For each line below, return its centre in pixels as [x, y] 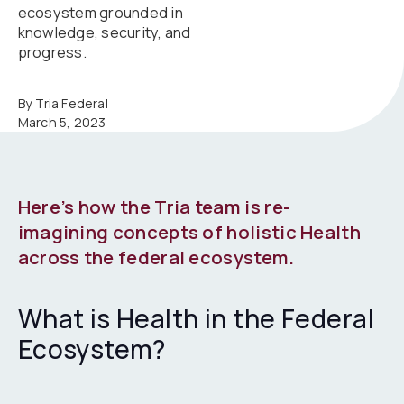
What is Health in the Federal [196, 318]
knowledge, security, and [104, 33]
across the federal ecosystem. [156, 257]
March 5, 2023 [62, 122]
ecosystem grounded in [100, 13]
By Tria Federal [63, 103]
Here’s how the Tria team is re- [154, 207]
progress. [52, 53]
